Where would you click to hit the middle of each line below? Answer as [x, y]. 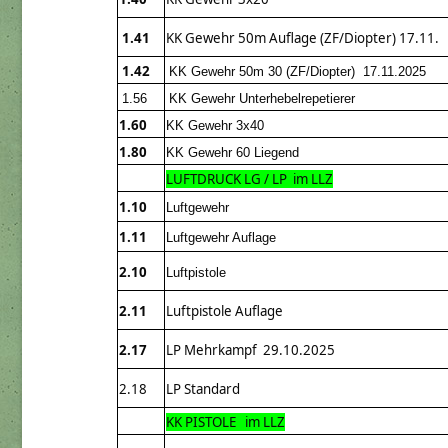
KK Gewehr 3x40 [215, 126]
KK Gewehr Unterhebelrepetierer [262, 99]
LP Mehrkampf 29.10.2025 [250, 350]
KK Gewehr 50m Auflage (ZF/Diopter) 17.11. [302, 38]
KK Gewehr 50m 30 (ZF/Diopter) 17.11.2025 [297, 72]
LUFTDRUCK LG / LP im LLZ [249, 179]
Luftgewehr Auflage [221, 238]
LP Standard [206, 389]
